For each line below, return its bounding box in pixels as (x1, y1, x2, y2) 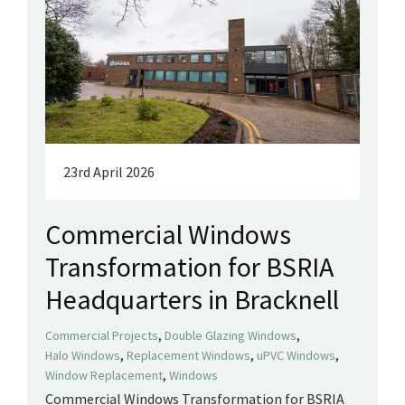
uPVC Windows (257, 347, 335, 364)
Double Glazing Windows (165, 327, 297, 344)
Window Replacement (45, 367, 163, 384)
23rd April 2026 (63, 163, 155, 182)
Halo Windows (45, 347, 120, 364)
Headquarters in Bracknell (45, 282, 339, 317)
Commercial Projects (45, 327, 158, 344)
